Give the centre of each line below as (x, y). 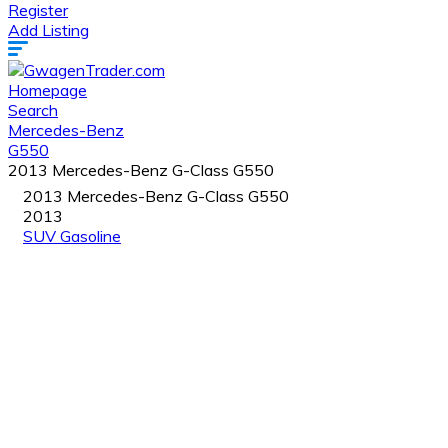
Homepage (47, 90)
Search (33, 110)
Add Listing (48, 30)
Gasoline (90, 236)
